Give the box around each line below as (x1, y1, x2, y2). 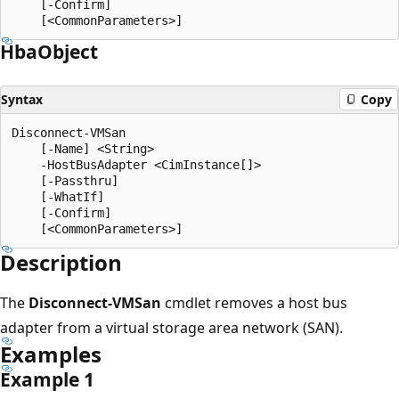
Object (37, 38, 98, 64)
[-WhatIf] (12, 189, 104, 204)
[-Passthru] (12, 173, 118, 188)
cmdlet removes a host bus (161, 292, 347, 313)
